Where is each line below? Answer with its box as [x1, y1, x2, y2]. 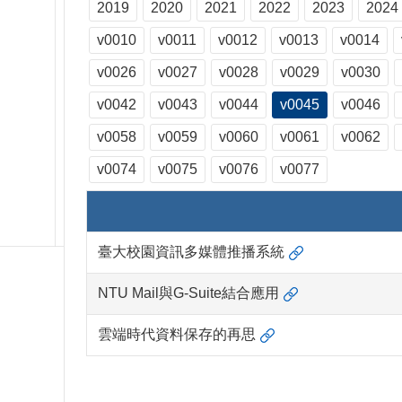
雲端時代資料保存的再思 [98, 327, 256, 343]
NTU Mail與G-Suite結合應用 [98, 285, 279, 301]
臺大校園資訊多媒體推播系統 [98, 244, 284, 260]
